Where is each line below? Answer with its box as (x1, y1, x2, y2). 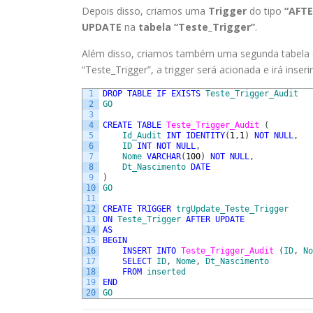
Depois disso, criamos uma (82, 4, 208, 18)
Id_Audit (122, 131, 161, 141)
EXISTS (171, 89, 201, 99)
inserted (147, 267, 186, 277)
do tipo (247, 4, 284, 18)
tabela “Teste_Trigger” (138, 20, 255, 34)
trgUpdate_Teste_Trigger (176, 204, 289, 214)
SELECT (122, 256, 152, 267)
